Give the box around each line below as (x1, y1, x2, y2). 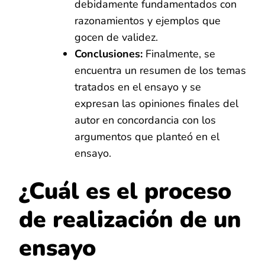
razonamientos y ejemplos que (75, 13, 221, 28)
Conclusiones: (75, 46, 143, 61)
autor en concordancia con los (75, 112, 216, 127)
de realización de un (19, 203, 241, 235)
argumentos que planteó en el (75, 129, 219, 144)
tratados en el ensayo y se (75, 79, 201, 94)
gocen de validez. (75, 30, 158, 44)
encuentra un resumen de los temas (75, 63, 246, 77)
